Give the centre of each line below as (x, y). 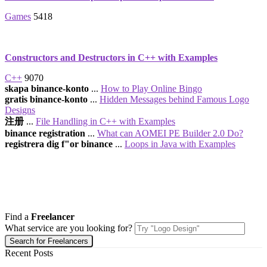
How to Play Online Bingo (151, 89)
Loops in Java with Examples (180, 144)
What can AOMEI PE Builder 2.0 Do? (170, 133)
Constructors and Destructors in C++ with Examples (111, 58)
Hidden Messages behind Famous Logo (174, 99)
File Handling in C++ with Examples (105, 121)
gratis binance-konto (46, 99)
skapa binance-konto (47, 89)
